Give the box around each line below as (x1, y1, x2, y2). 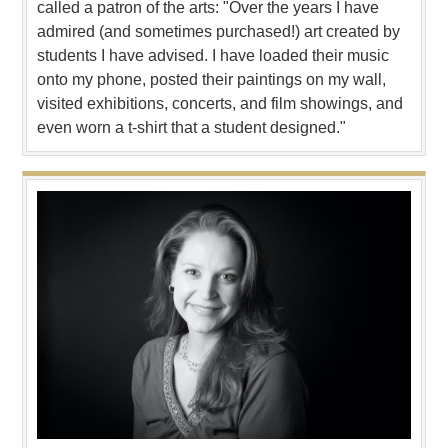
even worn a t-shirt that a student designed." (37, 118, 346, 136)
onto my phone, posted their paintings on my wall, (37, 70, 386, 88)
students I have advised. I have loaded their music (37, 46, 389, 64)
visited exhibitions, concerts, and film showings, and (37, 94, 403, 112)
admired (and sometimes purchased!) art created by (37, 22, 400, 40)
